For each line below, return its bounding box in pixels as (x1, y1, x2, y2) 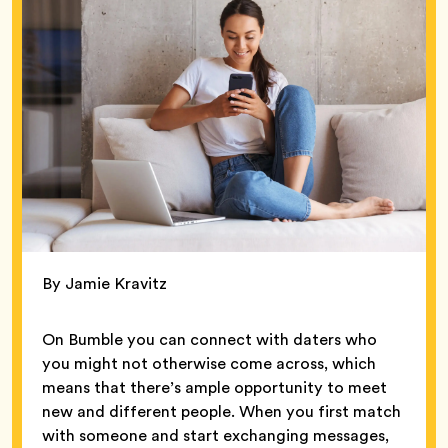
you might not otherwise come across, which (42, 351, 376, 375)
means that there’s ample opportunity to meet (42, 375, 387, 399)
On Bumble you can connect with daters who (42, 327, 377, 351)
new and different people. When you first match (42, 399, 401, 423)
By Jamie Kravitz (42, 271, 167, 295)
